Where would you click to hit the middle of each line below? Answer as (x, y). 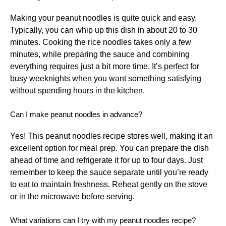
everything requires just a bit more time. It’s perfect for (105, 66)
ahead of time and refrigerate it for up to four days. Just (106, 160)
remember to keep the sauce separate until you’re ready (109, 172)
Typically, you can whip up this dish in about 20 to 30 (104, 30)
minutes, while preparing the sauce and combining (100, 54)
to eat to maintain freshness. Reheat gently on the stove (109, 184)
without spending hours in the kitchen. (77, 90)
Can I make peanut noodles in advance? (76, 114)
